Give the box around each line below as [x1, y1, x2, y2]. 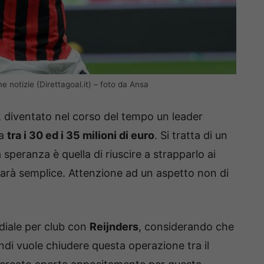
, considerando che [138, 220, 234, 233]
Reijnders [90, 220, 138, 233]
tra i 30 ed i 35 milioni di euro [7, 129, 154, 142]
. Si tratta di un [154, 129, 227, 142]
